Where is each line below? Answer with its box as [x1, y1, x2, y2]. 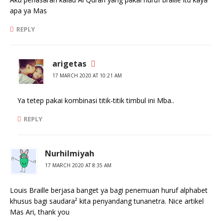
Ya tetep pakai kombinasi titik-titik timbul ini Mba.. [17, 96, 174, 105]
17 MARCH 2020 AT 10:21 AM [52, 72, 122, 79]
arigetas [52, 58, 86, 69]
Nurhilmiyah [45, 148, 94, 159]
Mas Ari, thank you [10, 207, 70, 217]
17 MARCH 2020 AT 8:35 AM [45, 162, 111, 169]
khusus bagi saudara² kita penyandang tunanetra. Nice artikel [10, 196, 204, 206]
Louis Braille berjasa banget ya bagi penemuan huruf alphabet [10, 185, 208, 195]
